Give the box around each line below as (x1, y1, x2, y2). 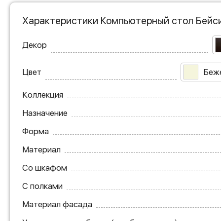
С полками (22, 181, 63, 191)
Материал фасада (22, 199, 92, 209)
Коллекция (22, 89, 63, 100)
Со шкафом (22, 162, 67, 173)
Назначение (22, 108, 68, 118)
